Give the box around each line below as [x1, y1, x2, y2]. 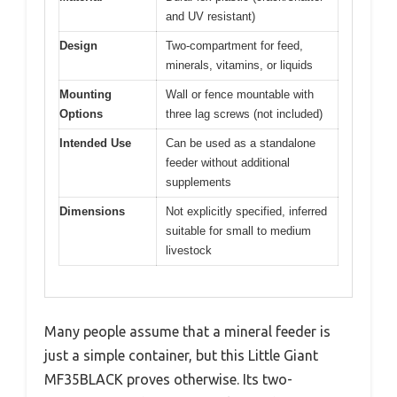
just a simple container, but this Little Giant [44, 346, 318, 363]
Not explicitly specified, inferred [166, 205, 327, 219]
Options [59, 107, 103, 121]
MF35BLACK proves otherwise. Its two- [44, 370, 292, 387]
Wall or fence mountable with [166, 88, 314, 102]
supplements [166, 175, 231, 190]
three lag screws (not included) [166, 107, 323, 121]
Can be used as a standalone [166, 136, 315, 151]
